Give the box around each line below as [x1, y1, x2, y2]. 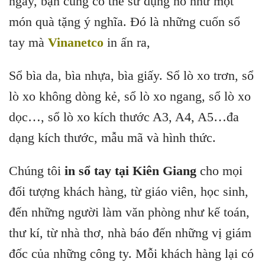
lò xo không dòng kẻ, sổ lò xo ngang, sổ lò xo [9, 88, 251, 104]
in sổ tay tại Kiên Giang [64, 163, 196, 178]
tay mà [9, 35, 48, 50]
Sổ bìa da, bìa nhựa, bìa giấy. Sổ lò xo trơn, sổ [9, 67, 254, 83]
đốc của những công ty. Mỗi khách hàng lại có [9, 245, 254, 261]
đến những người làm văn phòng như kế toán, [9, 204, 250, 219]
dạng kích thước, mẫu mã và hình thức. [9, 130, 216, 145]
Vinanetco [48, 35, 104, 50]
